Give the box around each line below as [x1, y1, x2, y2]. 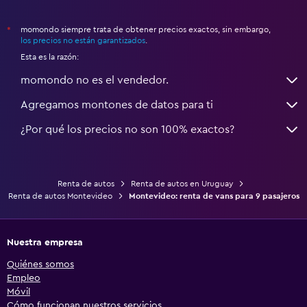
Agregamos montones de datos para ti [21, 99, 213, 111]
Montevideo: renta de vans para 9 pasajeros [128, 192, 299, 201]
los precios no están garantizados [21, 36, 145, 45]
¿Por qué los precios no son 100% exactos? [21, 124, 234, 136]
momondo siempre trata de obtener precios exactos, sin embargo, [21, 25, 271, 34]
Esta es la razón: [21, 53, 79, 62]
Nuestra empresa [7, 238, 83, 248]
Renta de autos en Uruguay [131, 180, 233, 188]
